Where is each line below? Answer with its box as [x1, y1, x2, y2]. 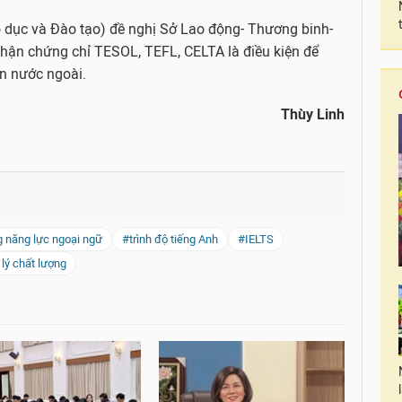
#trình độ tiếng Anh [122, 232, 218, 246]
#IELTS [238, 232, 274, 246]
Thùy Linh [281, 106, 345, 123]
